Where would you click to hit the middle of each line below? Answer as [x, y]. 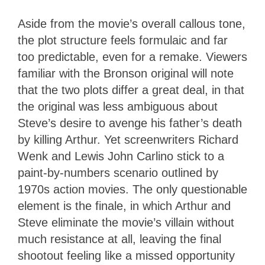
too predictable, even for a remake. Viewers [132, 56]
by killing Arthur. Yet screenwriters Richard [128, 139]
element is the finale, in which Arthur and [124, 206]
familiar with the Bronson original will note [126, 73]
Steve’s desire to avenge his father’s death [130, 123]
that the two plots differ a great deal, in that [131, 90]
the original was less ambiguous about [118, 106]
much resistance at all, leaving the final [119, 239]
